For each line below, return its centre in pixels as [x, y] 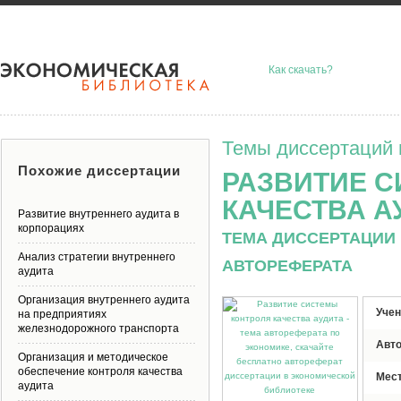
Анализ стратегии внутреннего [97, 257]
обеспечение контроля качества [100, 371]
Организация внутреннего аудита [104, 300]
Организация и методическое [93, 357]
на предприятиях [62, 314]
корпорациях [51, 228]
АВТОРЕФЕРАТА [287, 265]
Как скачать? [301, 70]
